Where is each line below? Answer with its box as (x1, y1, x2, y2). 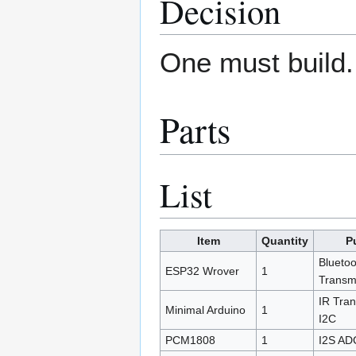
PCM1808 (164, 333, 215, 346)
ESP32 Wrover (164, 264, 239, 277)
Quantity (261, 234, 308, 247)
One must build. (160, 47, 354, 79)
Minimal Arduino (164, 303, 246, 316)
